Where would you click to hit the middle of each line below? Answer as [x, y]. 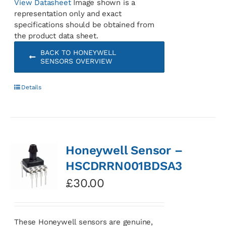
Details [31, 87]
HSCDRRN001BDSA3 [124, 166]
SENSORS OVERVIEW [76, 61]
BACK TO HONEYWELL [78, 52]
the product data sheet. [56, 36]
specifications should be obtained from [84, 24]
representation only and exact [68, 13]
